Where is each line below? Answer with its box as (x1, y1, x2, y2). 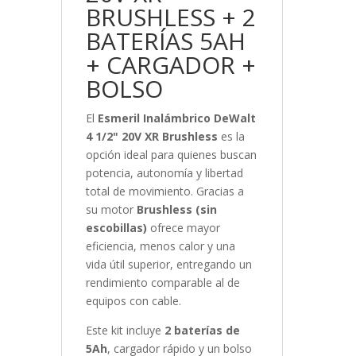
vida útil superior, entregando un (85, 257, 252, 273)
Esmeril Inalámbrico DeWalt (97, 110, 256, 126)
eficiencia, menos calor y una (85, 238, 235, 254)
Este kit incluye (85, 323, 164, 339)
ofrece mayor (146, 220, 220, 236)
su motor (85, 202, 137, 218)
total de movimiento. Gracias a (85, 184, 244, 199)
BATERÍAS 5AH (85, 25, 246, 58)
